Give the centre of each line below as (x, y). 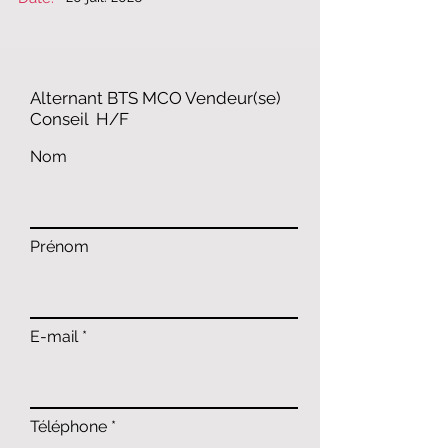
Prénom (59, 246)
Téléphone (68, 426)
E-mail (54, 336)
